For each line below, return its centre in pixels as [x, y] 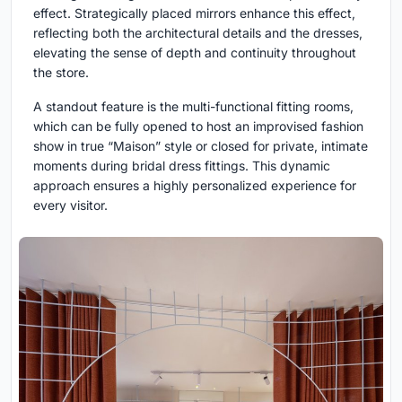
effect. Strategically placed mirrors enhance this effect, [194, 13]
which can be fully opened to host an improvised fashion [198, 126]
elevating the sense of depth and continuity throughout [195, 52]
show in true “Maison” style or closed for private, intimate [201, 145]
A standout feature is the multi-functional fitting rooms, [193, 106]
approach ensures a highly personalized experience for [195, 185]
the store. [61, 72]
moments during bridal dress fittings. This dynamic [182, 165]
